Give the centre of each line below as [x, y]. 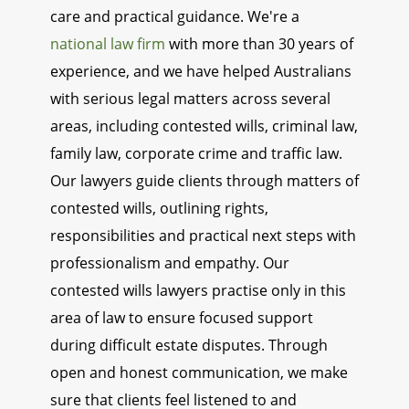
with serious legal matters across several [190, 99]
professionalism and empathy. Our [170, 263]
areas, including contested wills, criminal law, [204, 126]
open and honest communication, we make [199, 373]
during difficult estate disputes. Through [189, 346]
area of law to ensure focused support [182, 318]
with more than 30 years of [259, 44]
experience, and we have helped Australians [201, 72]
